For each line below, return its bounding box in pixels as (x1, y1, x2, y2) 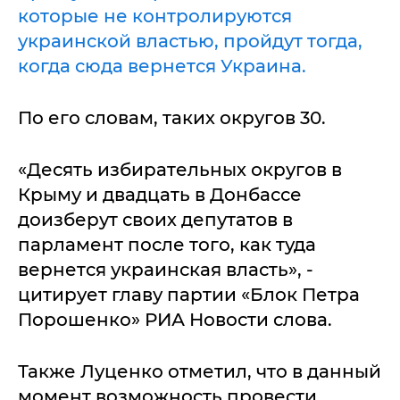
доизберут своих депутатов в (18, 208, 293, 230)
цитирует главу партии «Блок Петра (18, 283, 360, 305)
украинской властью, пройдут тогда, (18, 29, 362, 52)
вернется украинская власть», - (18, 258, 313, 280)
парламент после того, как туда (18, 233, 316, 255)
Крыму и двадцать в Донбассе (18, 183, 302, 205)
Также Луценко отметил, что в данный (18, 360, 381, 382)
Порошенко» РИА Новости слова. (18, 308, 332, 330)
